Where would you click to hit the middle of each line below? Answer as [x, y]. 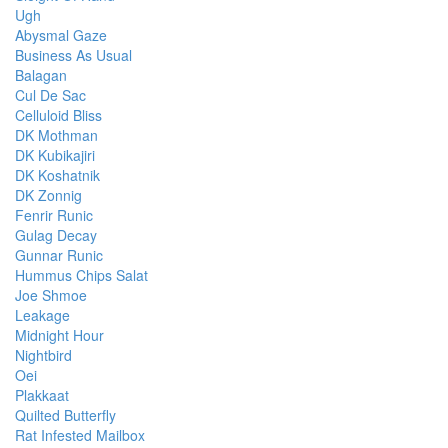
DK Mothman [56, 135]
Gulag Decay [56, 235]
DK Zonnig [48, 195]
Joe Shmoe [51, 295]
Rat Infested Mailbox [80, 435]
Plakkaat [42, 395]
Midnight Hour [59, 335]
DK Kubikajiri [55, 155]
